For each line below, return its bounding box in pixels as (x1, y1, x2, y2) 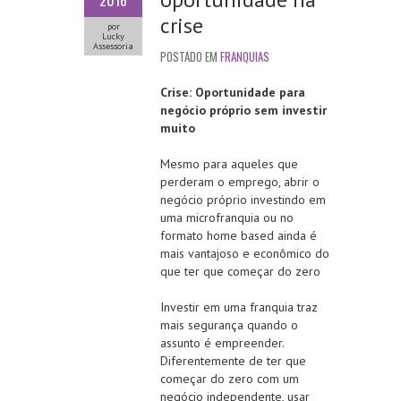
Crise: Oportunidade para (160, 84, 305, 101)
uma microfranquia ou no (160, 209, 294, 226)
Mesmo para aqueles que (160, 156, 298, 173)
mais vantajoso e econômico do (160, 245, 329, 262)
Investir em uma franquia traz (160, 299, 318, 316)
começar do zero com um (160, 371, 299, 388)
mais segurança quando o (160, 317, 298, 334)
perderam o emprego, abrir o (160, 174, 320, 191)
